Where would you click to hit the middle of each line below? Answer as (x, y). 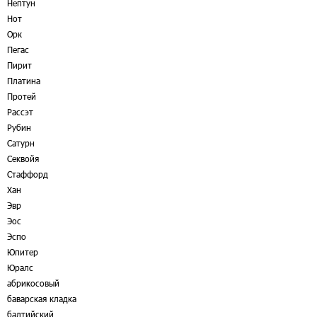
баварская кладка (42, 299)
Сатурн (21, 143)
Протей (22, 96)
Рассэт (20, 112)
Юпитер (23, 252)
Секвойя (23, 158)
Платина (24, 81)
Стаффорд (28, 174)
